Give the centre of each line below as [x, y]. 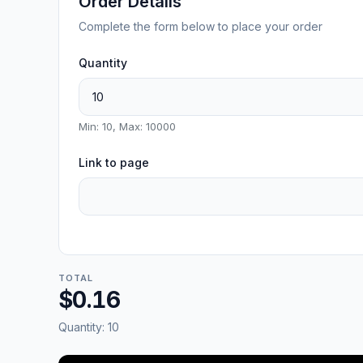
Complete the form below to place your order [201, 26]
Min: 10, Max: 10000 [127, 126]
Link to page [114, 162]
